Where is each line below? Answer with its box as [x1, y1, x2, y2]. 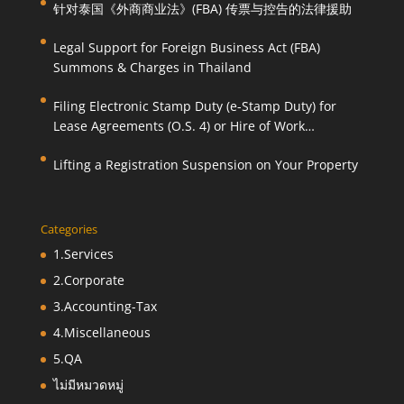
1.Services [52, 244, 114, 262]
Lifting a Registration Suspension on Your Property [52, 155, 358, 173]
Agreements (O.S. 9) [52, 136, 172, 154]
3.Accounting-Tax [52, 297, 157, 315]
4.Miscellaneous [52, 323, 151, 341]
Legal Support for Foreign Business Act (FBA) [52, 38, 320, 56]
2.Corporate [52, 271, 124, 289]
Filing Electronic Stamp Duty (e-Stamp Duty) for [52, 96, 336, 115]
